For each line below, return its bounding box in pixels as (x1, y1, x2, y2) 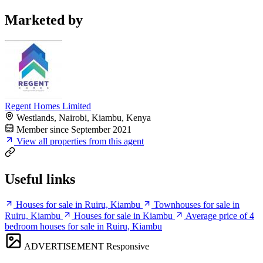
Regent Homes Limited (5, 101, 91, 112)
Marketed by (5, 12, 83, 28)
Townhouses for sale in (154, 199, 240, 210)
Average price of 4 (186, 210, 254, 221)
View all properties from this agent (14, 136, 144, 147)
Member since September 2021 (14, 124, 131, 135)
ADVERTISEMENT (24, 241, 104, 251)
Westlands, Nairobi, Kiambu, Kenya (16, 113, 151, 123)
